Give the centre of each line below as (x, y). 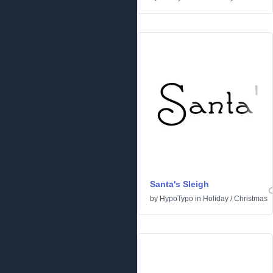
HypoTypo (176, 199)
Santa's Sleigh (179, 184)
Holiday (216, 199)
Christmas (251, 199)
